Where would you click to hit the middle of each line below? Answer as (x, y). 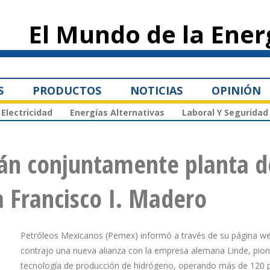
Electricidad (27, 113)
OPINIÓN (236, 90)
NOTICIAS (156, 90)
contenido (123, 17)
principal (122, 28)
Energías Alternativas (117, 113)
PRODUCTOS (67, 90)
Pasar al (120, 6)
